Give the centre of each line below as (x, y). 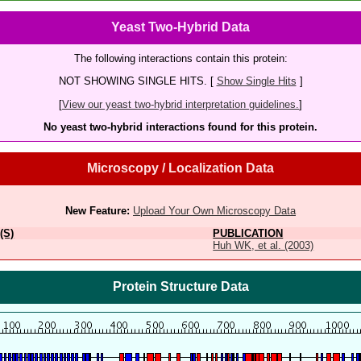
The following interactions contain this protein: (180, 58)
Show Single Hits (256, 81)
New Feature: (98, 210)
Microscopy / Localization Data (180, 168)
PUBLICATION (248, 233)
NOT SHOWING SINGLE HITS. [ (137, 81)
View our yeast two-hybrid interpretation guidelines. (180, 104)
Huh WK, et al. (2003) (263, 245)
